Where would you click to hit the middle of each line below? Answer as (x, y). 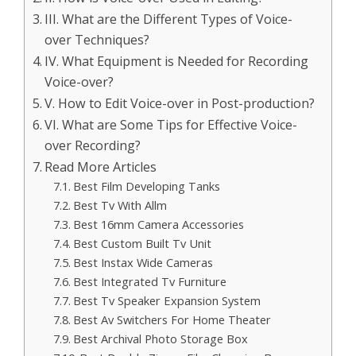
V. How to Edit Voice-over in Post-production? (180, 103)
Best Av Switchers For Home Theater (172, 319)
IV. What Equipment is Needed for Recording (177, 61)
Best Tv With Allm (120, 205)
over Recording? (93, 145)
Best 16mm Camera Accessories (158, 224)
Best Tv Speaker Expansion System (166, 300)
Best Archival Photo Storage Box (160, 339)
